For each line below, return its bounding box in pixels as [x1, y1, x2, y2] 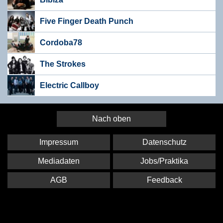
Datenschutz [142, 137, 187, 146]
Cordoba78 [40, 38, 82, 47]
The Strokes [40, 59, 86, 68]
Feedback [146, 176, 182, 185]
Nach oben [92, 114, 131, 123]
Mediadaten [37, 156, 80, 165]
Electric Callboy [40, 81, 99, 90]
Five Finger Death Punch [40, 16, 133, 25]
